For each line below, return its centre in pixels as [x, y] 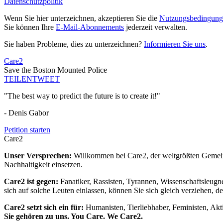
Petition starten [27, 130]
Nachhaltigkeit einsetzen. [43, 165]
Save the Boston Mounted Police [56, 70]
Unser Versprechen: [39, 156]
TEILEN [18, 79]
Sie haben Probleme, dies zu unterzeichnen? [74, 44]
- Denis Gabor [26, 113]
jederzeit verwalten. [156, 27]
